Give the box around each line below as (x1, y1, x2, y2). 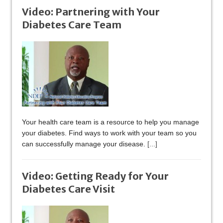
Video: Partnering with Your (22, 5, 160, 18)
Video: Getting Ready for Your (22, 170, 169, 183)
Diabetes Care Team (22, 18, 121, 31)
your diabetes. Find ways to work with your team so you (22, 129, 197, 137)
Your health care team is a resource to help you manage (22, 118, 199, 126)
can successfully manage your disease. (22, 140, 147, 148)
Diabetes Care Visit (22, 183, 115, 196)
